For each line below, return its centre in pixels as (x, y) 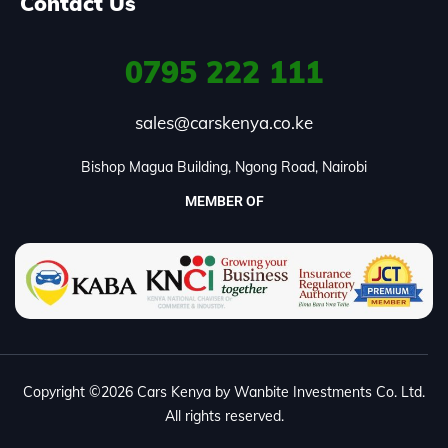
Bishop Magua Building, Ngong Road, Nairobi (224, 166)
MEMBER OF (224, 200)
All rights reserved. (224, 415)
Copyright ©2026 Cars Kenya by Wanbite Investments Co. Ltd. (224, 391)
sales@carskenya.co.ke (224, 122)
